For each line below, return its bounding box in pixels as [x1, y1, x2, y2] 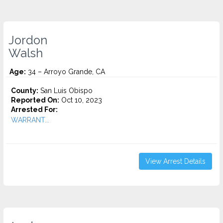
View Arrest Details [145, 157, 206, 165]
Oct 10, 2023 [59, 96, 102, 104]
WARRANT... [11, 116, 49, 124]
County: [11, 87, 38, 95]
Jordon [8, 33, 47, 47]
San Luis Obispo [38, 87, 93, 95]
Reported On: [11, 96, 59, 104]
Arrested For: [11, 106, 58, 113]
